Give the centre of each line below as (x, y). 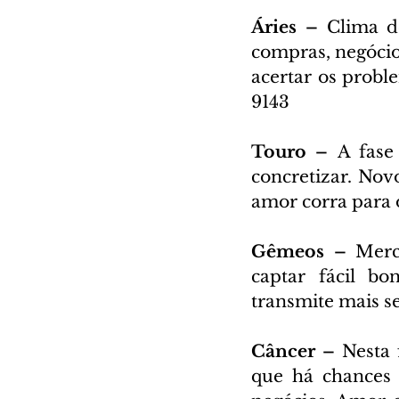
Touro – (294, 151)
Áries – (289, 27)
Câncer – (297, 351)
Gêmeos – (304, 251)
